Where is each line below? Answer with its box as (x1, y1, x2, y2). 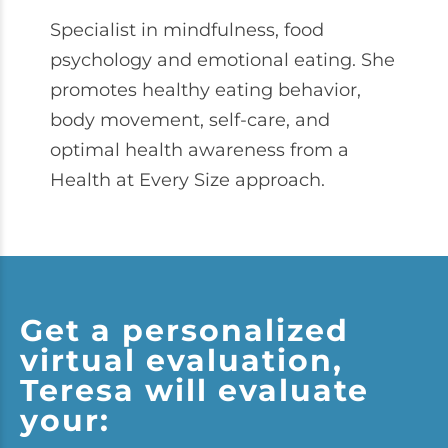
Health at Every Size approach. (50, 169, 325, 191)
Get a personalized (20, 312, 349, 349)
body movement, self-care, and (50, 109, 330, 131)
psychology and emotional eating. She (50, 49, 395, 71)
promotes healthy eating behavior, (50, 79, 361, 101)
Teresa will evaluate (20, 372, 369, 409)
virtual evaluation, (20, 342, 343, 379)
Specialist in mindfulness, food (50, 19, 324, 41)
